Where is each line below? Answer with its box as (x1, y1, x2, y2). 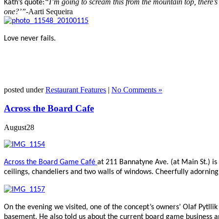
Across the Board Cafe (4, 103, 94, 114)
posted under (4, 85, 45, 94)
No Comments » (111, 85, 162, 94)
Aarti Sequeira (28, 7, 73, 16)
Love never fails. (4, 34, 56, 43)
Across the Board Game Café (4, 158, 97, 167)
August (4, 123, 26, 132)
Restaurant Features (45, 85, 106, 94)
